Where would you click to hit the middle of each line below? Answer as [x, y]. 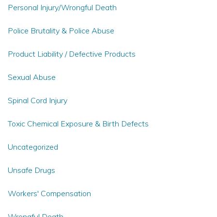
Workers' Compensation [49, 193]
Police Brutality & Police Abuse [61, 31]
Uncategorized [33, 147]
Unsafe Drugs [31, 170]
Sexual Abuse [32, 77]
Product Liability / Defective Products [72, 54]
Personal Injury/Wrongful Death [62, 7]
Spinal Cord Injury [38, 100]
